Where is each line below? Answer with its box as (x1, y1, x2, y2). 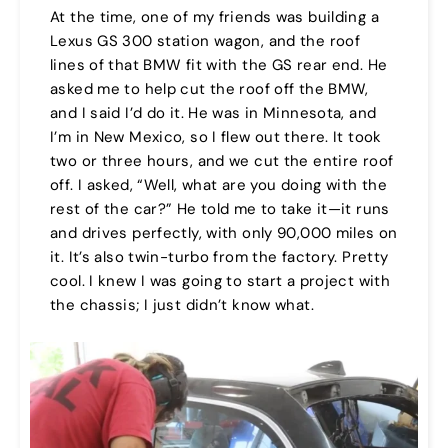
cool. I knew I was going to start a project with (50, 271, 390, 292)
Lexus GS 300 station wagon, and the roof (50, 31, 360, 52)
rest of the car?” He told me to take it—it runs (50, 199, 390, 220)
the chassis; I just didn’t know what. (50, 295, 314, 316)
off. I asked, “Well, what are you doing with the (50, 175, 387, 196)
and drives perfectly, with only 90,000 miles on (50, 223, 398, 244)
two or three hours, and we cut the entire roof (50, 151, 394, 172)
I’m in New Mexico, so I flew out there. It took (50, 127, 382, 148)
